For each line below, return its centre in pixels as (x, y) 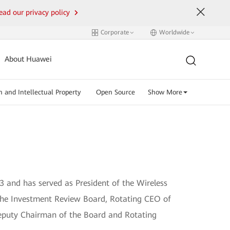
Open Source (115, 92)
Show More (165, 92)
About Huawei (28, 59)
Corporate (114, 32)
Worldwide (174, 32)
